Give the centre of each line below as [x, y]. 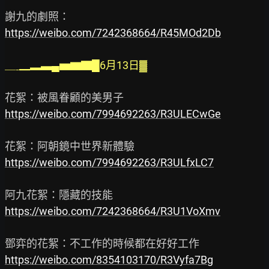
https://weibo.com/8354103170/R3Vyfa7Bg [109, 260]
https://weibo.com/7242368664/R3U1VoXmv [113, 211]
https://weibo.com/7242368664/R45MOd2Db [113, 33]
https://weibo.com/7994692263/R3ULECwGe [113, 114]
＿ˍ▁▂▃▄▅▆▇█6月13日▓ [76, 65]
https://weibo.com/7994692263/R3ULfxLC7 [109, 163]
